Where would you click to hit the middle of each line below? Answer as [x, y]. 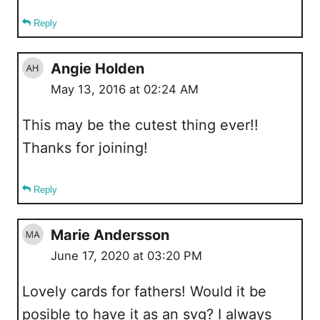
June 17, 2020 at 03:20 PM [126, 255]
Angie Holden [97, 68]
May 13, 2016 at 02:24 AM [125, 89]
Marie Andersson [110, 235]
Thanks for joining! [85, 147]
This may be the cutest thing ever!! [140, 125]
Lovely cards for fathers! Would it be [144, 291]
